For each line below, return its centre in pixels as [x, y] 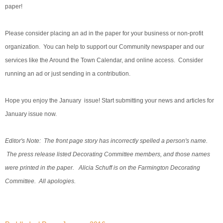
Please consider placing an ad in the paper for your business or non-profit [104, 34]
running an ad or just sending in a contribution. [69, 74]
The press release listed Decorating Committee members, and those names [108, 155]
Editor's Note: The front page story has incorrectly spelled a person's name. [106, 141]
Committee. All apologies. [40, 181]
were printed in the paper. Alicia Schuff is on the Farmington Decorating [103, 168]
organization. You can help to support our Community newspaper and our [105, 47]
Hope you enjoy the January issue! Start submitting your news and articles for [110, 101]
